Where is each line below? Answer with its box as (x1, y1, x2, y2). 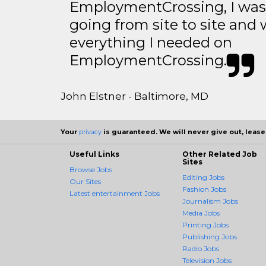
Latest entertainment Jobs (69, 188, 160, 198)
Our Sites (69, 176, 101, 186)
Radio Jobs (182, 243, 219, 253)
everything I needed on (69, 33, 232, 51)
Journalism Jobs (182, 196, 238, 205)
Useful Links (69, 149, 119, 159)
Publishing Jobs (182, 232, 237, 241)
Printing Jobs (182, 220, 229, 229)
